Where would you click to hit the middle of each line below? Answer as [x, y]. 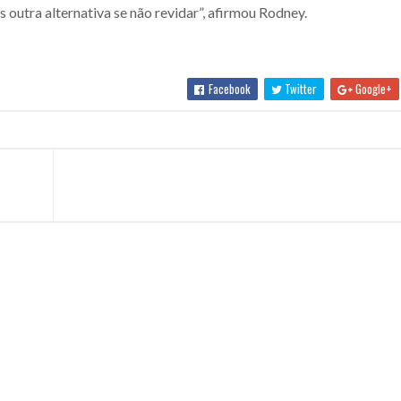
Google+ [373, 89]
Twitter [300, 89]
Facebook [229, 89]
